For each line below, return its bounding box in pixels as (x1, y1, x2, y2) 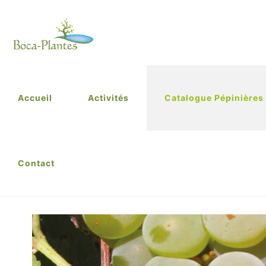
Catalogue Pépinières (164, 93, 264, 103)
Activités (88, 93, 129, 103)
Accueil (18, 93, 52, 103)
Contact (18, 158, 55, 168)
